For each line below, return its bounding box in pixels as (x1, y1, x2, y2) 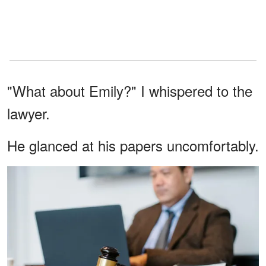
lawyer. (7, 102, 50, 123)
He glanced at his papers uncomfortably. (7, 134, 259, 156)
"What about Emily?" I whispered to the (7, 80, 252, 101)
